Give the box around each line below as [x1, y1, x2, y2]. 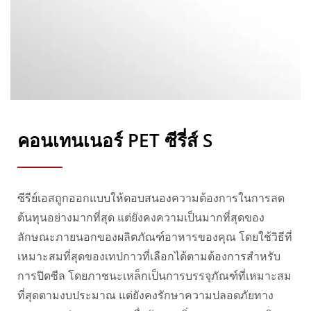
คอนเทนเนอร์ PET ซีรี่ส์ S [17, 128, 212, 153]
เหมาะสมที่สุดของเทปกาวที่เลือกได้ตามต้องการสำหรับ [17, 251, 280, 263]
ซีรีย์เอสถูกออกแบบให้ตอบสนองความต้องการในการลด [17, 193, 285, 205]
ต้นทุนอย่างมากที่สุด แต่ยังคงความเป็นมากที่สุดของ [17, 212, 264, 224]
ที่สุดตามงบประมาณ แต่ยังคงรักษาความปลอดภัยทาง [17, 290, 274, 302]
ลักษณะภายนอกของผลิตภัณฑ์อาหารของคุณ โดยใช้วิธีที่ [17, 232, 292, 244]
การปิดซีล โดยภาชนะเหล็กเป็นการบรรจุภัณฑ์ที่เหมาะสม [17, 271, 292, 283]
